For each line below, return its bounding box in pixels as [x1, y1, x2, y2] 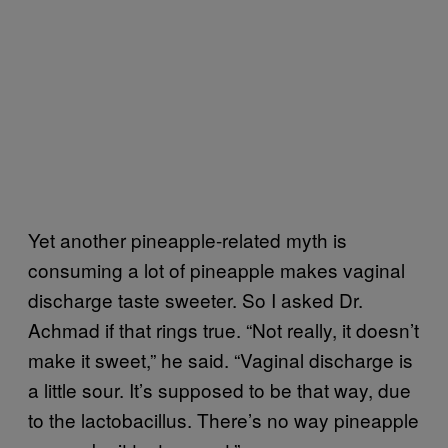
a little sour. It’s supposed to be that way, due [28, 376, 411, 404]
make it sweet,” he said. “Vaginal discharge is [28, 346, 413, 374]
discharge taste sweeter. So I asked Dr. [28, 286, 363, 314]
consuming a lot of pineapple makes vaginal [28, 256, 405, 284]
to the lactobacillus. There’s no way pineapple [28, 406, 419, 434]
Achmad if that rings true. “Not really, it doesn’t [28, 316, 419, 344]
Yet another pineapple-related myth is [28, 226, 347, 254]
